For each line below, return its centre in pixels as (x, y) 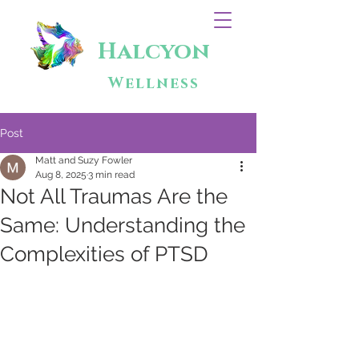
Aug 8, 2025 (61, 175)
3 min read (111, 175)
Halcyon (154, 52)
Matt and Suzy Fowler (84, 160)
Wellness (154, 84)
